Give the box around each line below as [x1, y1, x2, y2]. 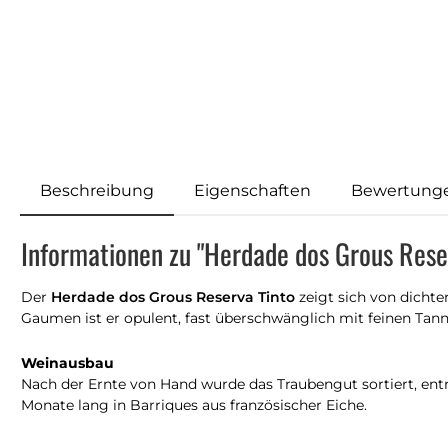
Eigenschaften [194, 180, 311, 200]
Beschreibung [40, 180, 154, 200]
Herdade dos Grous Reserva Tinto [51, 287, 295, 306]
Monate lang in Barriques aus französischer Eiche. [21, 395, 367, 414]
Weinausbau [21, 353, 114, 372]
